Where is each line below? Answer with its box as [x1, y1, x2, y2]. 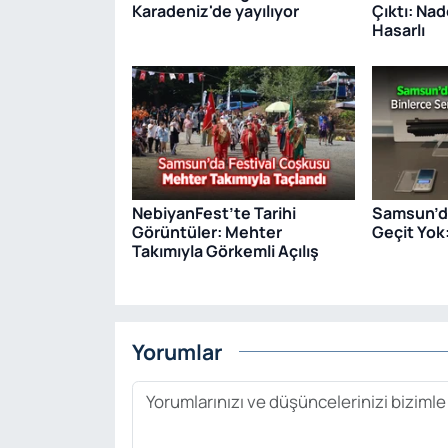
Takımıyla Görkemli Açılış [131, 239, 319, 262]
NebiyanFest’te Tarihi [131, 201, 296, 224]
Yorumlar [131, 337, 222, 367]
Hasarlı [371, 19, 425, 42]
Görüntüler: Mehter [131, 220, 282, 243]
